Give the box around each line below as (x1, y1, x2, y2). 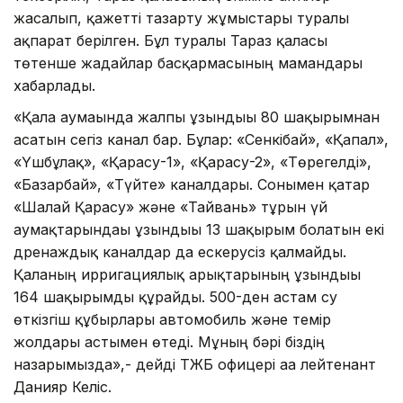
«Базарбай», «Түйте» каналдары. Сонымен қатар (13, 175, 370, 193)
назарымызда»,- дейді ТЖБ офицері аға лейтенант (13, 354, 376, 373)
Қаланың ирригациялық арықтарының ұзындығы (13, 264, 361, 283)
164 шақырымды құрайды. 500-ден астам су (13, 287, 337, 306)
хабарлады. (13, 76, 95, 94)
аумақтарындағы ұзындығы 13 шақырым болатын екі (13, 219, 384, 238)
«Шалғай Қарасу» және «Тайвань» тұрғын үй (13, 197, 327, 216)
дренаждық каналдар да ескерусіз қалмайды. (13, 242, 346, 261)
